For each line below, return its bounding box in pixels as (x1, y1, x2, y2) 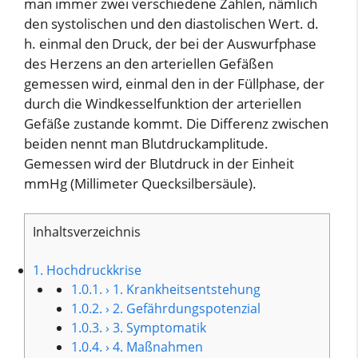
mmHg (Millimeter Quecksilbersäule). (24, 173, 257, 193)
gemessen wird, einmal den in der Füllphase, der (24, 74, 324, 93)
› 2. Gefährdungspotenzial (102, 300, 261, 318)
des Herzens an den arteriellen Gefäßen (24, 54, 273, 73)
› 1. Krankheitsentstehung (102, 280, 261, 299)
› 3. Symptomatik (102, 319, 207, 337)
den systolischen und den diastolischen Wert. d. (24, 14, 319, 33)
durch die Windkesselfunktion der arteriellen (24, 93, 301, 113)
